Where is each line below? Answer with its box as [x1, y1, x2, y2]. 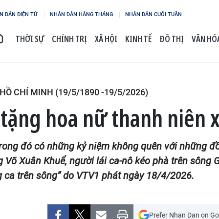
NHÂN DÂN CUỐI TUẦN [125, 11, 182, 18]
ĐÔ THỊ [159, 33, 184, 44]
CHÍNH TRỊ [52, 33, 87, 44]
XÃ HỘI [95, 33, 117, 44]
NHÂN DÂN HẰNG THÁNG [50, 11, 113, 18]
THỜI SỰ [16, 33, 44, 44]
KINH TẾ [125, 33, 152, 44]
